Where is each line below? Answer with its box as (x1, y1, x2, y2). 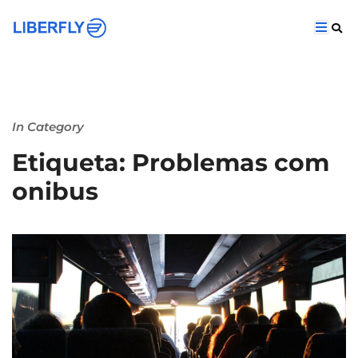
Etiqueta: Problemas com (12, 147, 329, 177)
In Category (12, 119, 84, 134)
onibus (12, 176, 98, 206)
